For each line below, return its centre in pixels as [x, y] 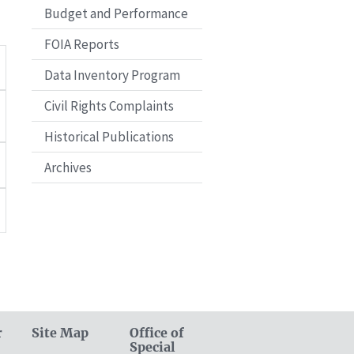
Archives [68, 168]
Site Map [60, 333]
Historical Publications [109, 137]
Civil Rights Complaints [109, 106]
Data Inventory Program [112, 75]
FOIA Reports [82, 45]
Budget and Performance [116, 14]
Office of [157, 333]
